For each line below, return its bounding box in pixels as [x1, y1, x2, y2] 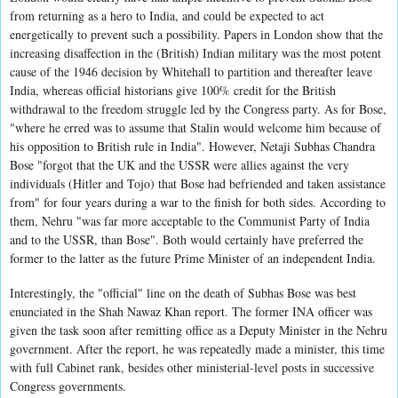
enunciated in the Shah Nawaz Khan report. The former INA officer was [10, 302, 372, 320]
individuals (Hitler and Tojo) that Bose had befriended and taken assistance [10, 174, 386, 192]
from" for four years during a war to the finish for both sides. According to [10, 193, 386, 211]
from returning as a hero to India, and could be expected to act [10, 6, 324, 24]
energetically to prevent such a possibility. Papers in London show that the [10, 25, 383, 43]
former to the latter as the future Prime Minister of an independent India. [10, 249, 376, 267]
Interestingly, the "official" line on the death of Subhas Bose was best [10, 283, 356, 301]
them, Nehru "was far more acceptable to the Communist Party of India [10, 211, 370, 229]
